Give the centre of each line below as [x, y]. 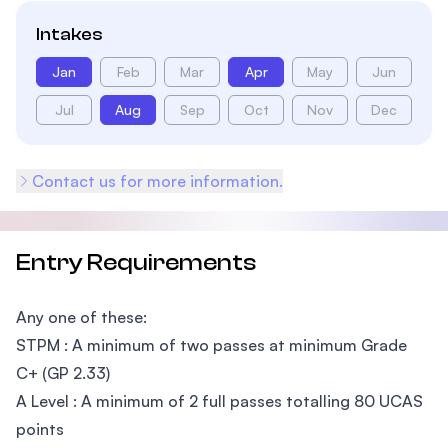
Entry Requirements [136, 262]
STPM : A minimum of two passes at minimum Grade [211, 345]
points [40, 429]
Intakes [69, 34]
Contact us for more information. [157, 181]
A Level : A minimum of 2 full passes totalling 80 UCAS [219, 401]
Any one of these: [81, 317]
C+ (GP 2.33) [63, 373]
